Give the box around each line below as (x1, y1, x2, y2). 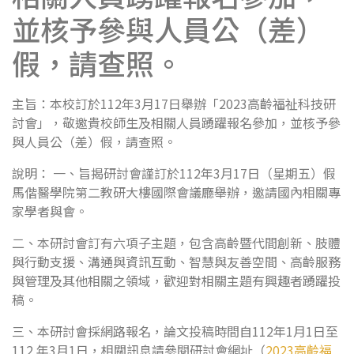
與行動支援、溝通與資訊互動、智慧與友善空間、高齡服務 (12, 252, 341, 271)
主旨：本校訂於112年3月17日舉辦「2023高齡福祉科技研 (12, 94, 336, 113)
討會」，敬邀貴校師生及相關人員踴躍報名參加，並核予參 (12, 113, 341, 132)
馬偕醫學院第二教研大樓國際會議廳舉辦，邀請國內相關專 (12, 183, 341, 201)
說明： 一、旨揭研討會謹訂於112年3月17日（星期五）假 (12, 164, 336, 183)
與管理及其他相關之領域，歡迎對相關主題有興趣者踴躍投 (12, 271, 341, 290)
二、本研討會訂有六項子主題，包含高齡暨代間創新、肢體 (12, 233, 341, 252)
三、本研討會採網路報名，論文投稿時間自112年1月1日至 (12, 322, 338, 341)
